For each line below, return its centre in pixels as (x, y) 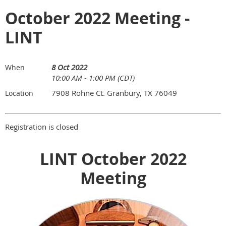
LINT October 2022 (113, 159)
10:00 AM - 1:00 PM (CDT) (93, 78)
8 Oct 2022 (69, 67)
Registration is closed (42, 127)
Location (19, 93)
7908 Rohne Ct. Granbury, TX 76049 (114, 93)
